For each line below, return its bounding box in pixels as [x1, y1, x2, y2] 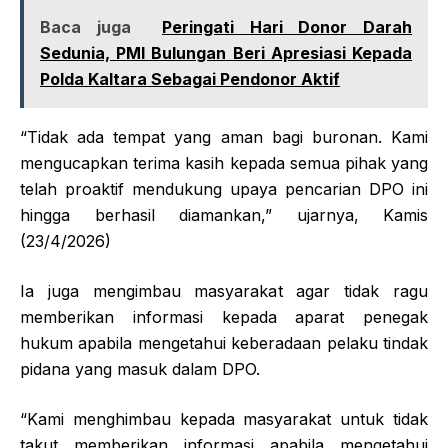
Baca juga [40, 17, 131, 37]
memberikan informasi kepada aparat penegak [20, 307, 428, 327]
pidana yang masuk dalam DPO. [20, 359, 260, 379]
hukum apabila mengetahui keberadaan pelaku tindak [20, 333, 428, 353]
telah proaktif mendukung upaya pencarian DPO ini [20, 179, 428, 199]
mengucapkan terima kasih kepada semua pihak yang [20, 153, 428, 173]
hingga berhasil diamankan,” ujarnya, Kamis [20, 205, 428, 225]
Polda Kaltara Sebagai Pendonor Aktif [40, 69, 340, 89]
